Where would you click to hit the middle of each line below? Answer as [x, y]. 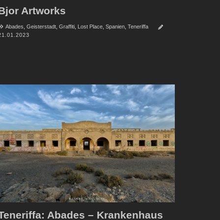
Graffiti [67, 27]
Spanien [115, 27]
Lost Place [90, 27]
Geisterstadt [41, 27]
